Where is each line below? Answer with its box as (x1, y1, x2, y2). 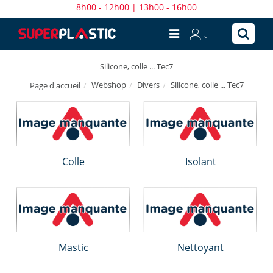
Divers (136, 79, 160, 90)
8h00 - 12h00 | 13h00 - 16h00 (76, 2, 197, 13)
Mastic (58, 241, 88, 255)
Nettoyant (177, 241, 224, 255)
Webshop (91, 79, 126, 90)
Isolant (185, 155, 216, 169)
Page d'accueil (29, 79, 80, 91)
